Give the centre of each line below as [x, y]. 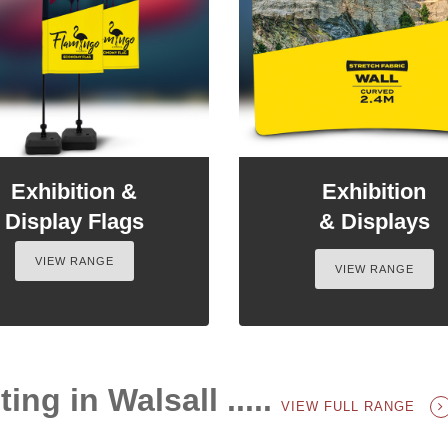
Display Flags [74, 221]
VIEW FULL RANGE [350, 406]
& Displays [374, 221]
